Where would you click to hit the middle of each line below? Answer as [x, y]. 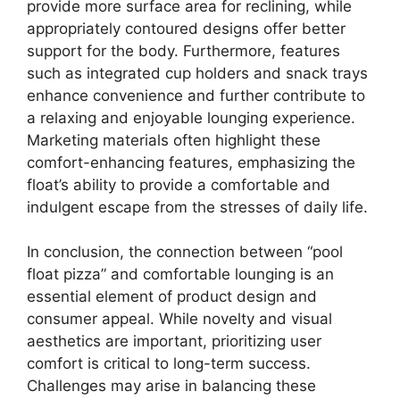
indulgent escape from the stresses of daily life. [197, 207]
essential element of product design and [172, 296]
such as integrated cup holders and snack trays [197, 73]
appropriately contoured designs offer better [186, 28]
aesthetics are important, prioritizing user [174, 341]
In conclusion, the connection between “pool [185, 252]
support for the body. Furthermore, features [183, 50]
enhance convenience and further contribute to [196, 95]
